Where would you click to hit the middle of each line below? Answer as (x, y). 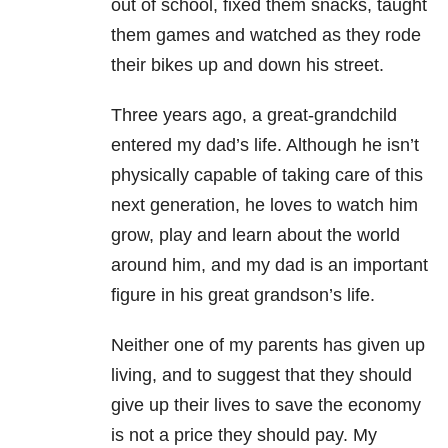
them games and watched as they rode (266, 35)
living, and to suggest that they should (261, 375)
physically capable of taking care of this (267, 175)
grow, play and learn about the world (255, 235)
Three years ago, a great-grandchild (254, 115)
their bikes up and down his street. (247, 65)
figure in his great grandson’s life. (243, 295)
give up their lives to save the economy (266, 405)
